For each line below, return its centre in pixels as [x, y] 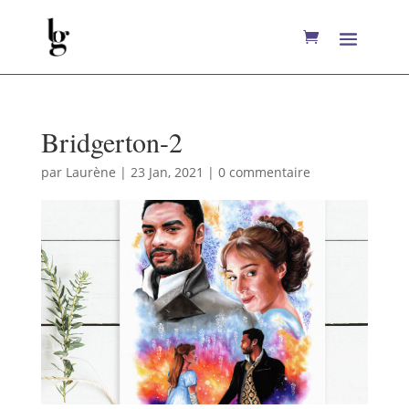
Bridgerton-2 [111, 142]
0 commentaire [264, 172]
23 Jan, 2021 [167, 172]
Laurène [90, 172]
